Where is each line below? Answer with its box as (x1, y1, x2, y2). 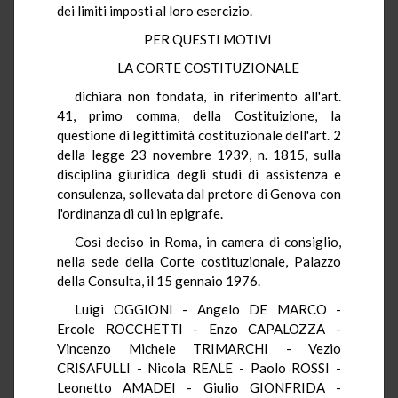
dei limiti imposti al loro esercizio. (57, 2, 258, 19)
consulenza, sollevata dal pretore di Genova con (57, 185, 341, 202)
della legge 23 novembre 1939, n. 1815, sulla (57, 146, 341, 163)
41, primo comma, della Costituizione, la (57, 107, 341, 123)
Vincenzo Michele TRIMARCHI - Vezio (57, 339, 341, 356)
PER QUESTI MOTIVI (144, 30, 272, 47)
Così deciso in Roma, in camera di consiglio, (75, 233, 341, 250)
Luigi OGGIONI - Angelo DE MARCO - (75, 300, 341, 317)
